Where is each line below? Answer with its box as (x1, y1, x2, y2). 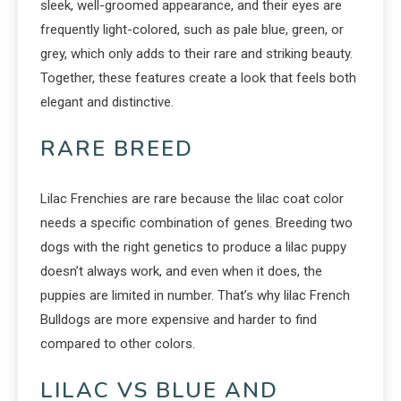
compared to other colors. (40, 336, 195, 353)
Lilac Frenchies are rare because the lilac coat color (40, 191, 344, 208)
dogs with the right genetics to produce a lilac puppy (40, 239, 346, 256)
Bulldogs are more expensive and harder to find (40, 311, 317, 328)
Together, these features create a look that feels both (40, 70, 356, 87)
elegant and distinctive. (40, 94, 174, 111)
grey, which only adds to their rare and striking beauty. (40, 46, 353, 63)
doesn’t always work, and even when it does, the (40, 263, 322, 280)
